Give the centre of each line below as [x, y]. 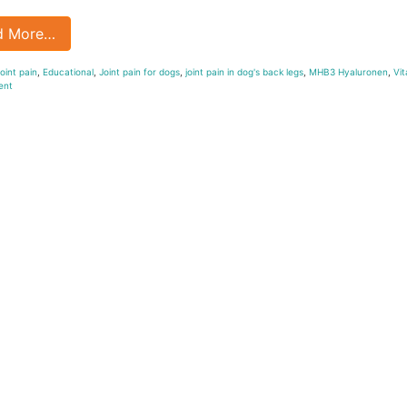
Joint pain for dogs [139, 71]
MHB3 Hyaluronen [348, 71]
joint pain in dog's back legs [244, 71]
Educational [68, 71]
